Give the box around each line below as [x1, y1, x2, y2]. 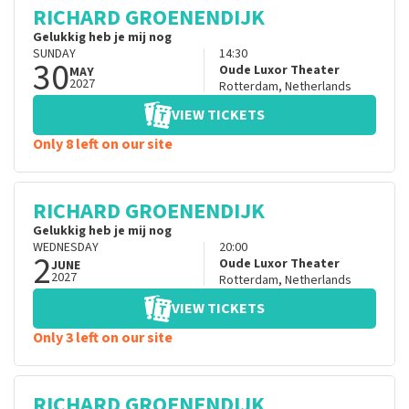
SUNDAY [33, 45, 76, 64]
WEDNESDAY [33, 238, 99, 257]
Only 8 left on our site [33, 134, 173, 155]
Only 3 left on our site [33, 328, 173, 349]
